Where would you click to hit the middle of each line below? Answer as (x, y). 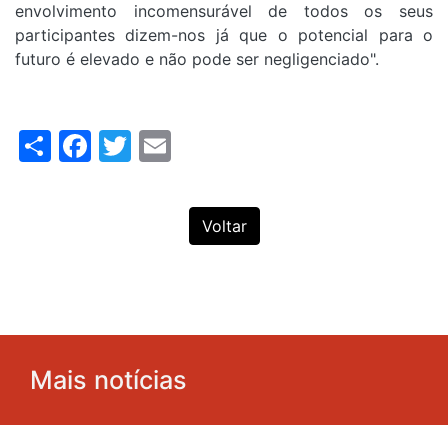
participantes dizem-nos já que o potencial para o (224, 34)
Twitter (185, 143)
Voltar (224, 225)
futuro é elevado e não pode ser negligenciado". (197, 58)
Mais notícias (108, 379)
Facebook (165, 143)
